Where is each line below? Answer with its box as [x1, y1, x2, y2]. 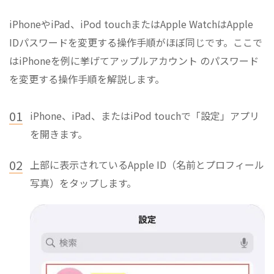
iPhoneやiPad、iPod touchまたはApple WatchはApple [9, 16, 253, 31]
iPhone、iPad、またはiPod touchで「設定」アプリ [30, 108, 259, 123]
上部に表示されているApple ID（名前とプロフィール [30, 157, 264, 172]
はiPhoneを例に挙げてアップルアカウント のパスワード [9, 53, 259, 68]
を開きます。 [30, 126, 87, 141]
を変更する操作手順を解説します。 [9, 71, 165, 86]
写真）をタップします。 [30, 175, 136, 190]
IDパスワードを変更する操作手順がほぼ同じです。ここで [9, 34, 262, 50]
